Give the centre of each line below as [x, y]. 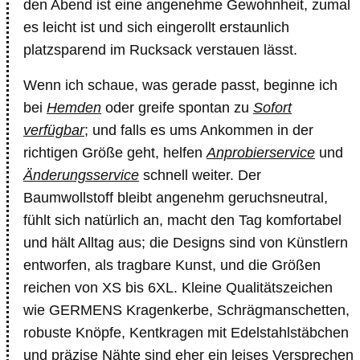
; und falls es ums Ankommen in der [199, 130]
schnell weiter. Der [200, 175]
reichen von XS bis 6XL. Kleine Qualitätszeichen [178, 288]
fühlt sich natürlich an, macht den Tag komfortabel [182, 220]
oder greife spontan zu [177, 108]
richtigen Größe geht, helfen [115, 153]
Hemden [74, 108]
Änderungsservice [81, 175]
